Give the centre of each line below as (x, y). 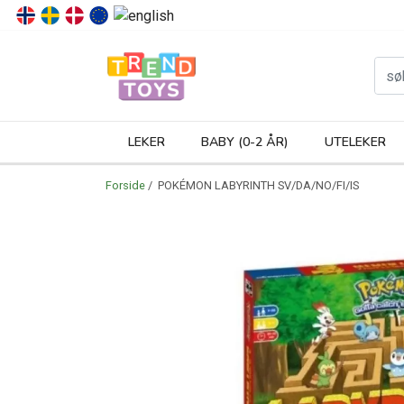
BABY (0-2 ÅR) (245, 142)
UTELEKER (355, 142)
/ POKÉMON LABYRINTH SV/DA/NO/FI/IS (252, 185)
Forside (125, 185)
